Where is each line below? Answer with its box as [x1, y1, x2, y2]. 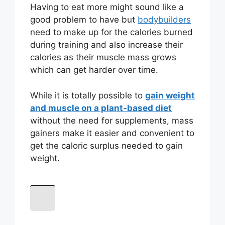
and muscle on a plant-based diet [30, 102, 172, 113]
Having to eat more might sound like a [30, 2, 184, 13]
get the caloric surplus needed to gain [30, 140, 183, 151]
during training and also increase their [30, 40, 183, 50]
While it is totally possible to [30, 90, 145, 100]
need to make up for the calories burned [30, 27, 193, 38]
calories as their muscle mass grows [30, 52, 176, 63]
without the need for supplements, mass [30, 115, 193, 126]
